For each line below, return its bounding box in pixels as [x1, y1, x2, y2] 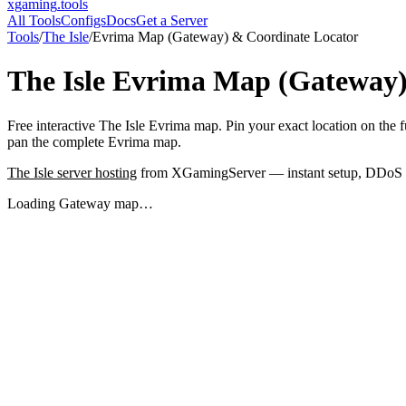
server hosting [53, 164, 137, 180]
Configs [61, 13, 106, 28]
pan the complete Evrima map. [7, 133, 181, 150]
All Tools [7, 13, 61, 28]
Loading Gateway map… [7, 195, 153, 211]
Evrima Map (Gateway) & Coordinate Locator [92, 29, 358, 44]
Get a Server [136, 13, 208, 28]
